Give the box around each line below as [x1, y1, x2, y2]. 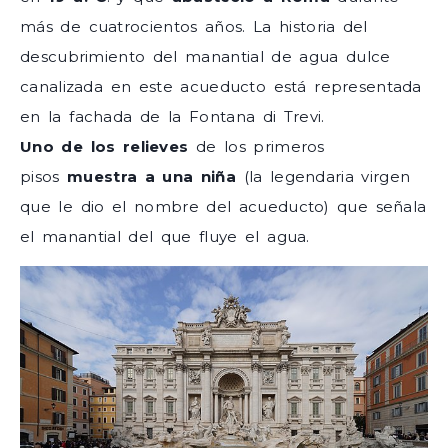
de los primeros [188, 136, 325, 156]
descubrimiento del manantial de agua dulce [20, 46, 391, 66]
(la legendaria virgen [236, 166, 411, 186]
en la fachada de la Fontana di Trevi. [20, 106, 325, 126]
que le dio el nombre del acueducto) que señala [20, 196, 427, 216]
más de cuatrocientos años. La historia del [20, 16, 368, 36]
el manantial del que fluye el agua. [20, 226, 310, 246]
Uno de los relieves [20, 136, 189, 156]
